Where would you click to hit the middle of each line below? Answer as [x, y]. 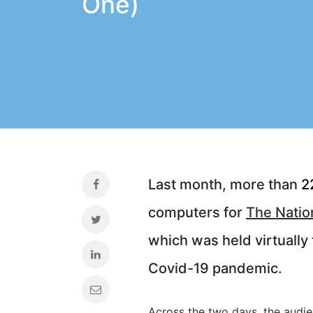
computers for [197, 212]
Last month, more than [225, 184]
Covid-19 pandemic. [215, 268]
